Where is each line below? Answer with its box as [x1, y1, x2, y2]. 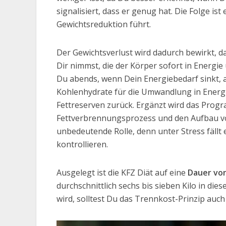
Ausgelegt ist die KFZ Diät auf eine [56, 167, 188, 178]
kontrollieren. [56, 139, 108, 150]
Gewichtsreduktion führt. [56, 19, 151, 30]
